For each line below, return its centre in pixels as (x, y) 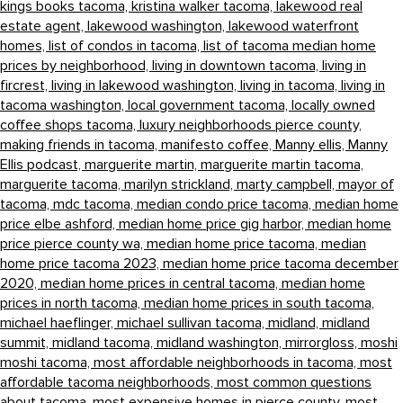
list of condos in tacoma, (126, 45)
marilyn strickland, (180, 184)
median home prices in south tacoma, (259, 303)
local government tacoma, (210, 105)
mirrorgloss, (323, 342)
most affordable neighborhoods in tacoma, (227, 362)
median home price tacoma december (281, 263)
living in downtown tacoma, (237, 65)
